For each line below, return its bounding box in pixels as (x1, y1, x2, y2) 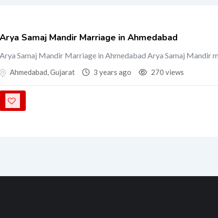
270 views (149, 68, 184, 76)
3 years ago (92, 68, 132, 76)
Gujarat (49, 68, 75, 76)
